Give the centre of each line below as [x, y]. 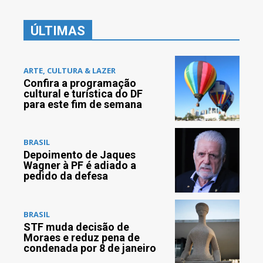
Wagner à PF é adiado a [80, 166]
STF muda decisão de [76, 227]
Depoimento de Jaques [80, 155]
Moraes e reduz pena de [82, 237]
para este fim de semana [83, 104]
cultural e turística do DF [83, 93]
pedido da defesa [66, 176]
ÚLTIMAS [58, 31]
